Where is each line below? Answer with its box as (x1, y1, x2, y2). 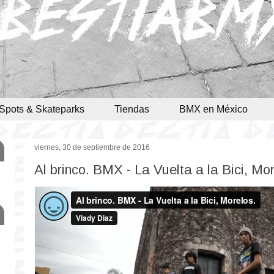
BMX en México (179, 103, 248, 114)
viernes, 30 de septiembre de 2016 (34, 143, 150, 152)
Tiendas (114, 103, 149, 114)
